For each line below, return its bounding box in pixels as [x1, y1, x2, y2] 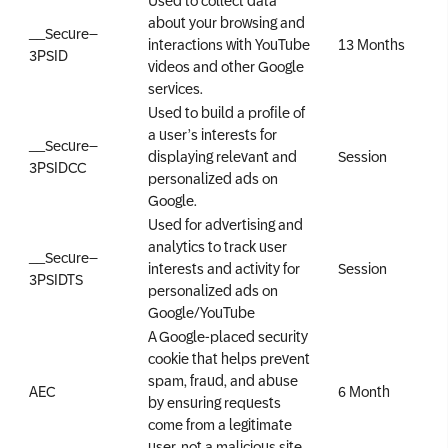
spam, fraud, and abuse [148, 371, 298, 388]
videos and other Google [148, 57, 304, 74]
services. [148, 79, 203, 96]
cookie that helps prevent [148, 349, 310, 366]
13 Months [338, 35, 405, 52]
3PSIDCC [29, 158, 86, 175]
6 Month [338, 382, 390, 399]
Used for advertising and [148, 215, 303, 232]
